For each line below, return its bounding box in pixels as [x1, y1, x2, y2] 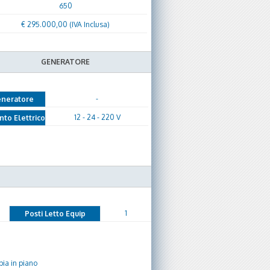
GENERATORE [41, 57, 90, 66]
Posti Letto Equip [24, 209, 86, 218]
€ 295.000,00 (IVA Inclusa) [21, 20, 110, 29]
